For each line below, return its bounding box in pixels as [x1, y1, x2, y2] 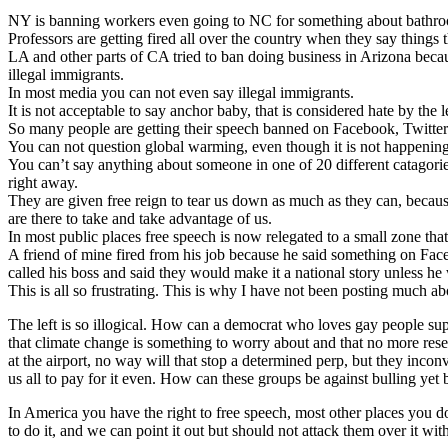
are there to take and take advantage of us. [8, 209, 272, 227]
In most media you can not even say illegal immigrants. [8, 83, 354, 101]
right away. [8, 173, 78, 191]
